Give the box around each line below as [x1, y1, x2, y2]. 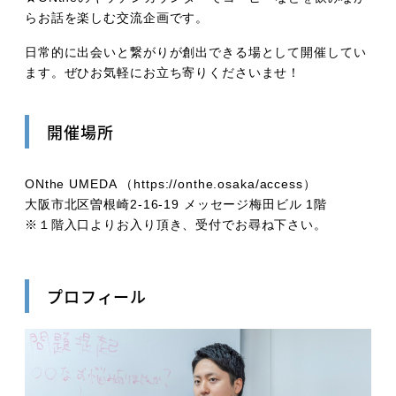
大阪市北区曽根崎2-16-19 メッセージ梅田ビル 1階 [25, 196, 328, 211]
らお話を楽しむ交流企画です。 [25, 10, 209, 25]
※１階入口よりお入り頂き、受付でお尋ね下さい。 [25, 217, 327, 232]
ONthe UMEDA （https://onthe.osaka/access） [25, 176, 316, 191]
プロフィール [47, 284, 148, 308]
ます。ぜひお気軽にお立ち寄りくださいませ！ [25, 65, 301, 80]
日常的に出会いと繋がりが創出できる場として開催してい [25, 44, 367, 59]
